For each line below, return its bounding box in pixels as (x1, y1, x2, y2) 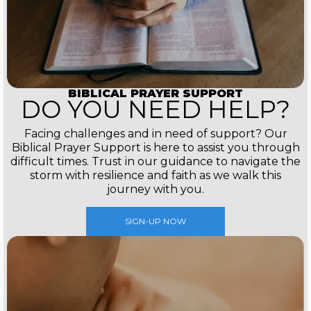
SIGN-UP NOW (125, 216, 186, 227)
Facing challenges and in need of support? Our (24, 127, 287, 141)
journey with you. (107, 183, 204, 196)
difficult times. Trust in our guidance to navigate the (10, 155, 301, 169)
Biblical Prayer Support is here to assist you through (11, 141, 300, 155)
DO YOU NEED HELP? (21, 94, 290, 125)
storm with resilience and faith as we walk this (30, 169, 281, 183)
